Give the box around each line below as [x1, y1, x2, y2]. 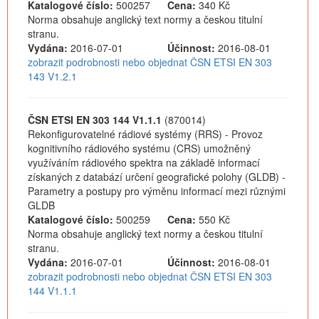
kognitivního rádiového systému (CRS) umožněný [28, 141, 251, 155]
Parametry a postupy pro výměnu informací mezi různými [28, 184, 286, 198]
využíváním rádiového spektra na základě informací [28, 155, 260, 169]
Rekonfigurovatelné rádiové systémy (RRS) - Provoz [28, 127, 263, 141]
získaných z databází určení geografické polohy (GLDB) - [28, 169, 286, 184]
